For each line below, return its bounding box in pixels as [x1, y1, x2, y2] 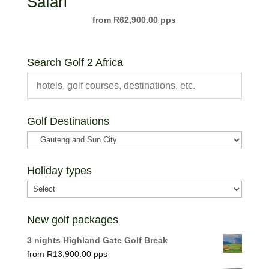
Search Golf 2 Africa [26, 56, 123, 68]
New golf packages [26, 213, 118, 226]
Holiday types [26, 164, 92, 177]
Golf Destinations [26, 115, 109, 127]
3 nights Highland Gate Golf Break [26, 235, 168, 245]
